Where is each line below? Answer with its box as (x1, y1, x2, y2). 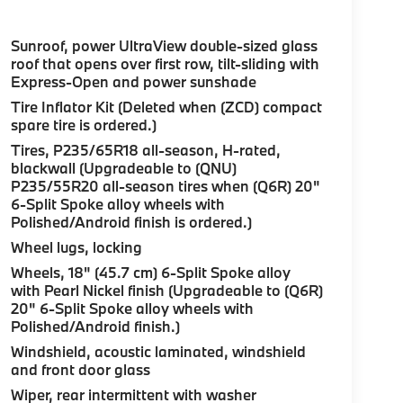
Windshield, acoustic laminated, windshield (10, 342, 306, 362)
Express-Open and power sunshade (10, 72, 256, 92)
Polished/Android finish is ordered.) (10, 212, 252, 232)
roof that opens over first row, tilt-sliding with (10, 54, 319, 74)
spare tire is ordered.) (10, 115, 157, 135)
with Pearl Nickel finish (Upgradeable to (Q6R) (10, 281, 323, 300)
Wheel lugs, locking (10, 237, 142, 257)
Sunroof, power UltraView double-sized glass (10, 36, 318, 56)
